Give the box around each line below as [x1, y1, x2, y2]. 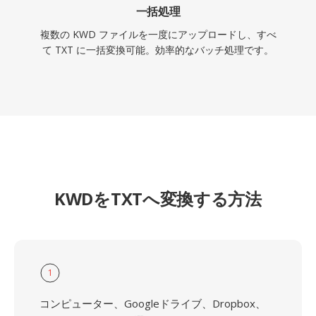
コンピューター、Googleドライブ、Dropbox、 [39, 296, 266, 310]
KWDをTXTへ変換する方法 [54, 187, 262, 210]
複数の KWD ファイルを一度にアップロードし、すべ [39, 28, 276, 41]
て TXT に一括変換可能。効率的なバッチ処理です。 [42, 43, 274, 56]
